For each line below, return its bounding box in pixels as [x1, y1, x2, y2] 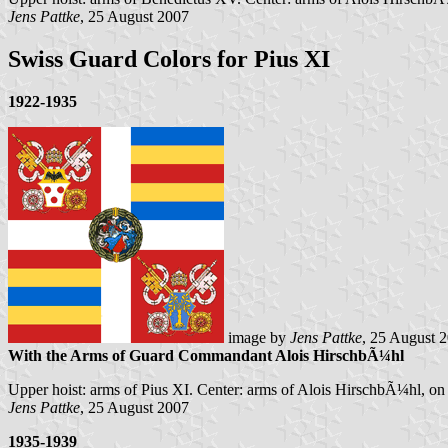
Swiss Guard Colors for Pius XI [8, 46, 330, 73]
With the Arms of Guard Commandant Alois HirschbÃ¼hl [8, 347, 404, 365]
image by [224, 329, 290, 347]
